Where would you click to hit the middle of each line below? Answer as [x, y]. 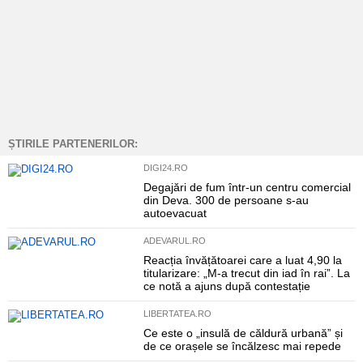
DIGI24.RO [165, 168]
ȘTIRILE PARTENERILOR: [73, 144]
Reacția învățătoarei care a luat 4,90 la [242, 260]
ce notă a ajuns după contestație [226, 286]
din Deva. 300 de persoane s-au [226, 200]
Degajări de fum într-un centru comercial [247, 187]
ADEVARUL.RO [174, 241]
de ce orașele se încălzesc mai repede [242, 346]
